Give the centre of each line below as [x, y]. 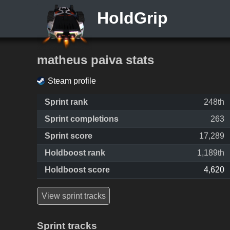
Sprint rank [66, 102]
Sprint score [69, 136]
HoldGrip [130, 18]
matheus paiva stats [95, 60]
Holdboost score [77, 170]
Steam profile [72, 81]
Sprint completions [82, 119]
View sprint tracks [73, 196]
